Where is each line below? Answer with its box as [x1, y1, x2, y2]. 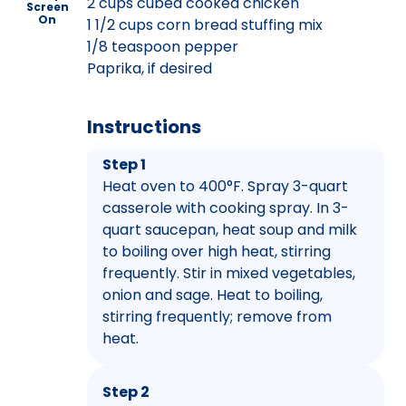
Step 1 [102, 153, 146, 175]
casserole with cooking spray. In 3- [102, 197, 349, 218]
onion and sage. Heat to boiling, [102, 284, 323, 305]
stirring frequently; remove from [102, 305, 332, 327]
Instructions [87, 113, 201, 140]
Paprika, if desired [87, 57, 212, 79]
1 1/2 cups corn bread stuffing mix [87, 14, 323, 35]
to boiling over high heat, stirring [102, 240, 331, 262]
